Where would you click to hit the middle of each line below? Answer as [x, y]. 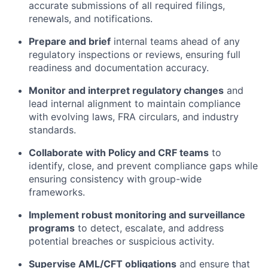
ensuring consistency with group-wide [115, 179]
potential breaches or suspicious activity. [121, 241]
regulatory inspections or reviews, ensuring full [135, 54]
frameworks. [57, 192]
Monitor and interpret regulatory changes [126, 90]
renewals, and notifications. [91, 18]
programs [52, 228]
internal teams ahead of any [175, 41]
